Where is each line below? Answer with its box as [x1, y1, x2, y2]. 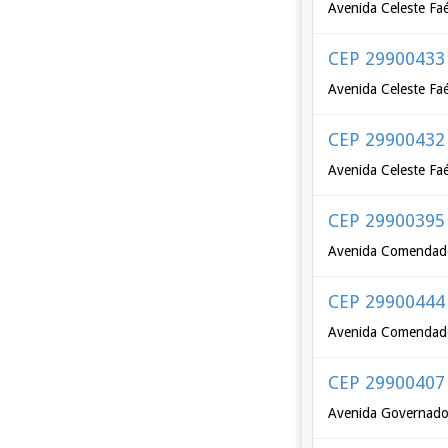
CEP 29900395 [328, 210, 446, 231]
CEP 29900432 [328, 129, 446, 150]
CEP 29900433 [328, 48, 446, 69]
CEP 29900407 [328, 372, 446, 393]
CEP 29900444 [328, 291, 446, 312]
